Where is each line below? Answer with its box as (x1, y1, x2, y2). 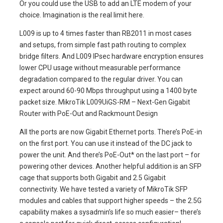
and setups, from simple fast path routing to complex (19, 40, 186, 49)
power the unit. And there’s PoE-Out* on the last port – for (19, 150, 200, 159)
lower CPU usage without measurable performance (19, 63, 181, 72)
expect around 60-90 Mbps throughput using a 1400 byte (19, 86, 197, 95)
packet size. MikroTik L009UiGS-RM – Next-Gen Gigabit (19, 98, 190, 106)
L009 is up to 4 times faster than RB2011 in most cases (19, 29, 192, 37)
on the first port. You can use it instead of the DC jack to (19, 139, 192, 147)
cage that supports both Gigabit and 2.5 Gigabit (19, 173, 166, 182)
